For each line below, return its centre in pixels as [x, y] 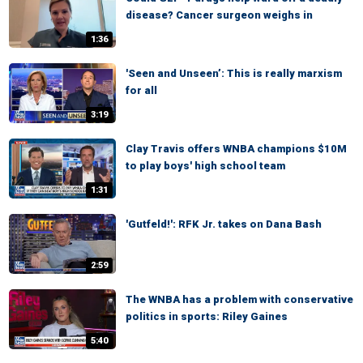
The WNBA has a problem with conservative [239, 299]
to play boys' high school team [205, 166]
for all [141, 90]
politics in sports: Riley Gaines [207, 316]
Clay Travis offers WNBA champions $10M [236, 149]
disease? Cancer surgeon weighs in [219, 15]
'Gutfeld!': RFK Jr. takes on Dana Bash [224, 224]
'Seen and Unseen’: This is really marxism [234, 73]
